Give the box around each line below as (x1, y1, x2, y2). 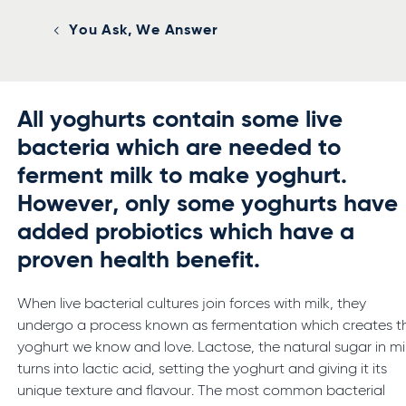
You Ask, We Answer (69, 24, 218, 39)
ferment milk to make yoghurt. (17, 165, 348, 189)
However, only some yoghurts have (17, 193, 399, 217)
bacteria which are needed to (17, 137, 342, 161)
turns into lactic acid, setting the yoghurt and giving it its (17, 362, 388, 378)
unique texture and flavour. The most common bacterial (17, 384, 386, 400)
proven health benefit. (17, 249, 261, 274)
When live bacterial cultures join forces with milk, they (17, 297, 367, 313)
